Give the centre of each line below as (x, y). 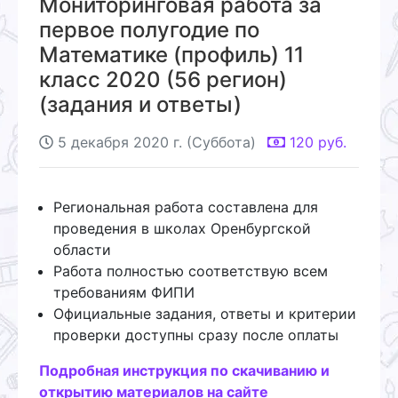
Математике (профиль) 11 (171, 54)
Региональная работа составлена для (186, 207)
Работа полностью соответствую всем (191, 271)
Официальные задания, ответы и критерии (205, 313)
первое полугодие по (149, 29)
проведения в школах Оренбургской (182, 228)
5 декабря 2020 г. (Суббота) (157, 142)
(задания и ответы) (140, 104)
